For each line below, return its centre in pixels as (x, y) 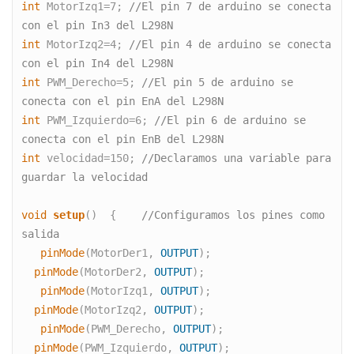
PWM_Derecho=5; (91, 83)
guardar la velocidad (85, 177)
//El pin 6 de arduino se (230, 121)
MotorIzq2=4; (85, 45)
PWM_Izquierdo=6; (98, 121)
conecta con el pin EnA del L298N (123, 102)
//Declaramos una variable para (237, 158)
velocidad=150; (91, 158)
